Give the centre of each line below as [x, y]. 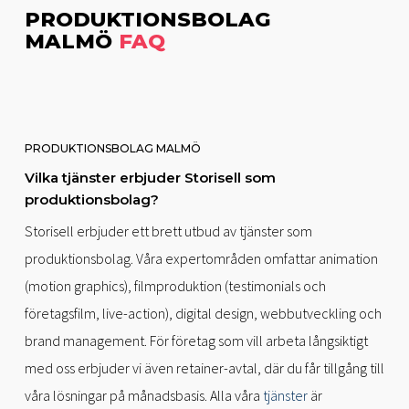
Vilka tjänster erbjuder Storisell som [150, 178]
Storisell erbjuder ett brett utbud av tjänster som [168, 231]
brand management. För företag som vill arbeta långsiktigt [196, 341]
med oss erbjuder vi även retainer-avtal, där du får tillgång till [204, 368]
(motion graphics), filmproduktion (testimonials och [175, 286]
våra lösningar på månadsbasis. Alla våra [143, 396]
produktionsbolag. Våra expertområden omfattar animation [201, 259]
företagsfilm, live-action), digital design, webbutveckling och [203, 314]
